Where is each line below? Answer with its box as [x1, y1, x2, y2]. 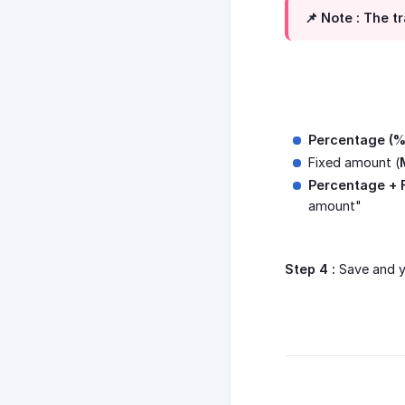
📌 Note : [305, 10, 360, 26]
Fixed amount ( [308, 155, 400, 171]
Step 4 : [285, 261, 335, 278]
